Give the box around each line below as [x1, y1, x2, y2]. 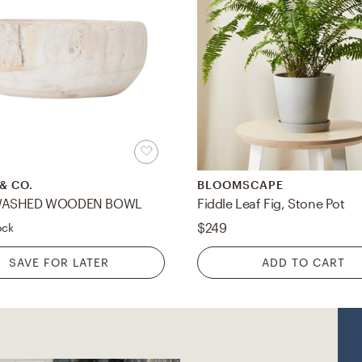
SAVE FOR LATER [8, 255, 109, 270]
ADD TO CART [262, 255, 345, 270]
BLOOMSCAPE [197, 178, 284, 192]
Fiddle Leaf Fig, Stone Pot [197, 196, 345, 212]
